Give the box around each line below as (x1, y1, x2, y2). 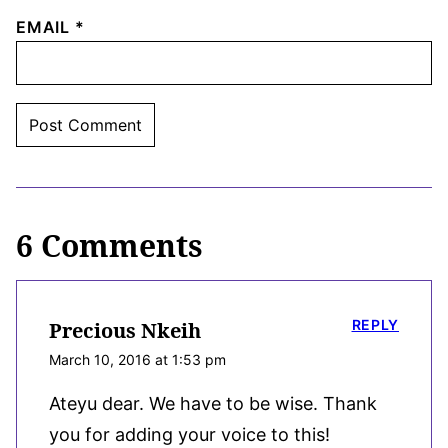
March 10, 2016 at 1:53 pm (49, 350, 226, 368)
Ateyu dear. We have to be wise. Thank (49, 392, 377, 414)
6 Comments (16, 224, 203, 266)
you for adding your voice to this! (49, 423, 330, 445)
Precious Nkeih (49, 316, 201, 344)
